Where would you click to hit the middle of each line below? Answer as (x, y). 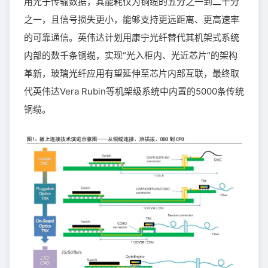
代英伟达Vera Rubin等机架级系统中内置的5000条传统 (134, 91)
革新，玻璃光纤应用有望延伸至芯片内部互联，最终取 (132, 73)
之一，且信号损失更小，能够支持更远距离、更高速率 (132, 19)
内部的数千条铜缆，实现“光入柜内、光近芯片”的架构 (131, 55)
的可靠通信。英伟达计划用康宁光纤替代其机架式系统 (132, 37)
